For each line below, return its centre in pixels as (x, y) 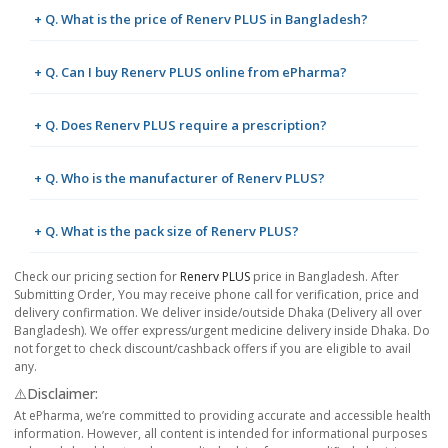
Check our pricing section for (97, 276)
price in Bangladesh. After (324, 276)
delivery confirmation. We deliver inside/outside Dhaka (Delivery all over (218, 312)
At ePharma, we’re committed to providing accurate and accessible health (222, 415)
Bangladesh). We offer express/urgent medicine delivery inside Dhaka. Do (222, 330)
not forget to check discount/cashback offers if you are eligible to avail (212, 348)
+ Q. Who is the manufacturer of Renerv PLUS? (179, 177)
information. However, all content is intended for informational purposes (220, 433)
